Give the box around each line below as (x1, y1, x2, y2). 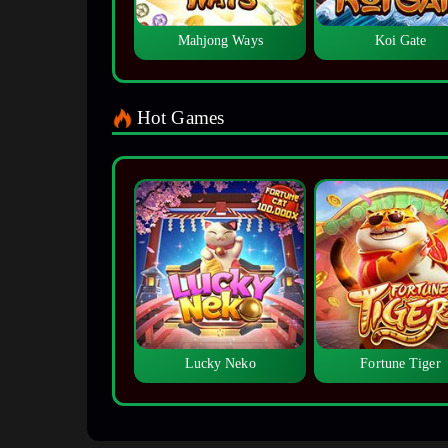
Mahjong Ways (177, 33, 263, 49)
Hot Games (137, 107, 224, 129)
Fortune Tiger (360, 356, 441, 372)
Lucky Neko (184, 356, 256, 372)
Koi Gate (374, 33, 427, 49)
